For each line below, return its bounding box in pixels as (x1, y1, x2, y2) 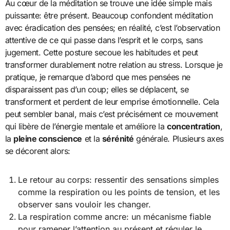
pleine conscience (13, 133, 82, 144)
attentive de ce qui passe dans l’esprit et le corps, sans (5, 34, 203, 45)
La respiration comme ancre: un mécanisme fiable (18, 211, 212, 222)
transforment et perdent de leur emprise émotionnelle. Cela (5, 96, 219, 107)
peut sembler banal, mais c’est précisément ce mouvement (5, 108, 218, 119)
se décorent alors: (5, 145, 70, 156)
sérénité (102, 133, 134, 144)
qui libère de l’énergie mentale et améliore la (5, 121, 167, 131)
